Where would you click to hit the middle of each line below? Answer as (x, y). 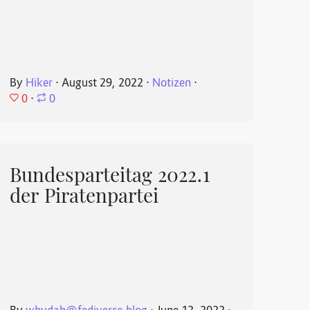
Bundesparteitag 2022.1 (109, 177)
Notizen (171, 84)
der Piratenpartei (84, 198)
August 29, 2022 (102, 84)
